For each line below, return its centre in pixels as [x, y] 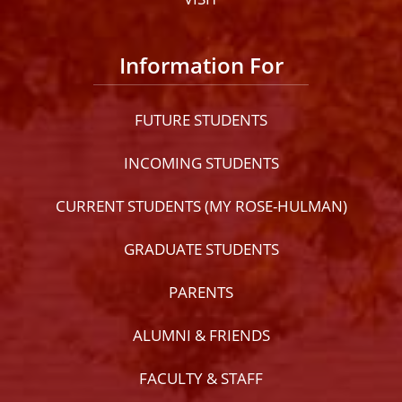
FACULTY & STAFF [201, 379]
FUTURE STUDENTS [201, 120]
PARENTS [201, 293]
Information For [201, 66]
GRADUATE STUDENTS [201, 249]
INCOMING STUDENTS [201, 163]
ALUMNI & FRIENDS [201, 336]
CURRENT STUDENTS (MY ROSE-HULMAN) [201, 206]
